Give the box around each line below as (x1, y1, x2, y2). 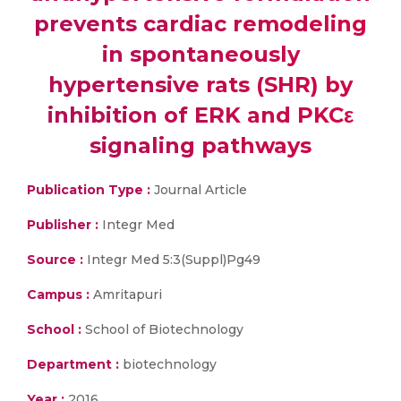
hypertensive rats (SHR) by (48, 72, 353, 98)
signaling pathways (90, 132, 311, 158)
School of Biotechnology (81, 321, 243, 337)
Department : (27, 356, 119, 372)
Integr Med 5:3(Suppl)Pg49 (83, 252, 260, 268)
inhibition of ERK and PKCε (47, 102, 354, 128)
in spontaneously (101, 41, 300, 67)
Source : (27, 252, 83, 268)
